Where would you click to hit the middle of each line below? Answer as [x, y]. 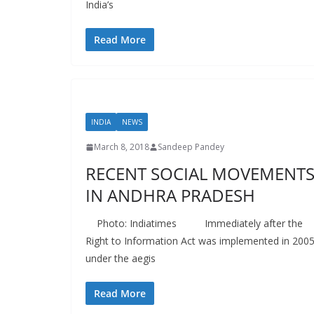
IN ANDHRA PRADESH [170, 195]
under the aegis [121, 258]
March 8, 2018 [122, 147]
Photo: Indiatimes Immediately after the [194, 223]
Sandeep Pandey [191, 147]
